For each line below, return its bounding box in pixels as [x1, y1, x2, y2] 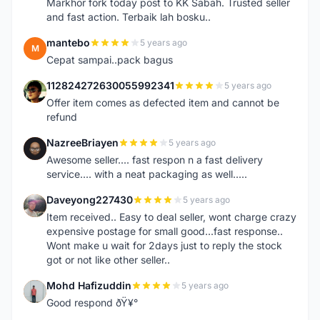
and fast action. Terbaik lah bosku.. [46, 11, 211, 23]
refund [46, 111, 77, 123]
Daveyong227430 [46, 194, 133, 206]
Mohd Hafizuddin [46, 279, 131, 291]
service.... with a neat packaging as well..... [46, 168, 247, 180]
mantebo [46, 36, 90, 49]
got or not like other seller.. [46, 254, 170, 266]
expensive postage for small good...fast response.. [46, 225, 283, 237]
